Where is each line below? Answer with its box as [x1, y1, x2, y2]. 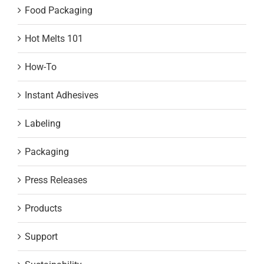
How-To [25, 61, 57, 72]
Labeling [25, 117, 61, 129]
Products [25, 202, 62, 214]
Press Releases [25, 174, 87, 186]
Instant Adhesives [25, 89, 98, 101]
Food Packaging [25, 4, 93, 16]
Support [25, 230, 58, 242]
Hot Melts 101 [25, 32, 83, 44]
